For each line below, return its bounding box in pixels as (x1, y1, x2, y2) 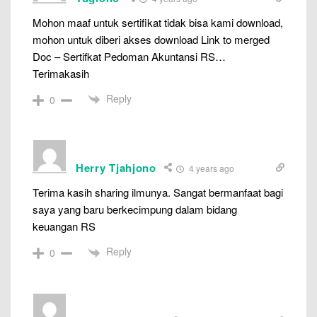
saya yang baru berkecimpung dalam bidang (33, 202, 237, 217)
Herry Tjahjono (76, 160, 156, 176)
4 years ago (186, 162, 234, 175)
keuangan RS (33, 219, 96, 234)
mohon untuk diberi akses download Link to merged (33, 31, 270, 47)
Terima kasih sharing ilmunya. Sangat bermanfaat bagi (33, 185, 283, 200)
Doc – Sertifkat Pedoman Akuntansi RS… (33, 48, 226, 64)
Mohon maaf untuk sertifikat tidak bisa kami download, (33, 14, 283, 30)
